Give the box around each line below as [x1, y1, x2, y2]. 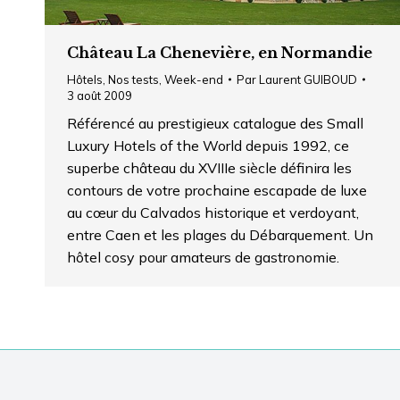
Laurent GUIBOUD [259, 71, 357, 87]
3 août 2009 [67, 87, 132, 103]
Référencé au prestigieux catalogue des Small [67, 113, 363, 132]
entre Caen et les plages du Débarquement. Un [67, 225, 373, 244]
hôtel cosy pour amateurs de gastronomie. [67, 247, 339, 266]
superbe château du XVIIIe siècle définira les [67, 158, 352, 177]
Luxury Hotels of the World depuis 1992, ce [67, 136, 349, 154]
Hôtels [67, 71, 103, 87]
